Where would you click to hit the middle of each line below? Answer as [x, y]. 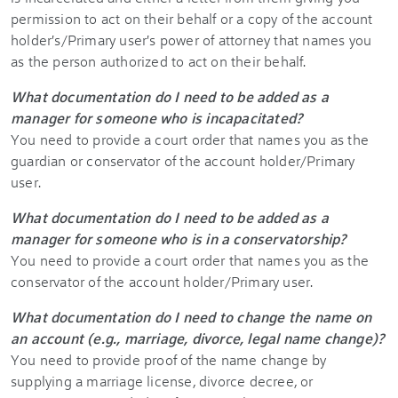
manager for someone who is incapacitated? [157, 118]
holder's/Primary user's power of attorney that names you [191, 40]
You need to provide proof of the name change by [169, 359]
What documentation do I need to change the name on [191, 317]
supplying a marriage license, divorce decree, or [162, 381]
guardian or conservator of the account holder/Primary [183, 160]
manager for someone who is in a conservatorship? [179, 239]
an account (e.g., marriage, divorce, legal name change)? [198, 338]
